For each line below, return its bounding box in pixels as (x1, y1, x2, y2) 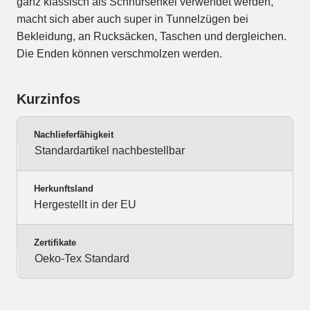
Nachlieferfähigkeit (34, 129, 113, 140)
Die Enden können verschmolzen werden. (17, 48, 222, 60)
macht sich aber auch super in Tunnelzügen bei (17, 13, 248, 26)
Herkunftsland (34, 183, 93, 194)
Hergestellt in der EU (34, 199, 136, 211)
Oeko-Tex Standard (35, 253, 129, 265)
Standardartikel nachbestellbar (35, 145, 185, 157)
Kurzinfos (17, 91, 80, 107)
